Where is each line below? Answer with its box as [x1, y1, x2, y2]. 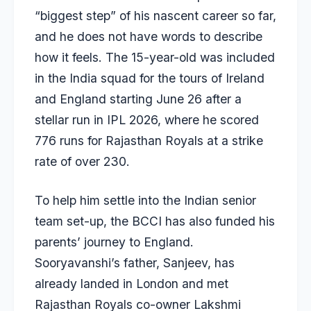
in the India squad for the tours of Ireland [35, 71, 264, 85]
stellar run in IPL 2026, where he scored [35, 112, 259, 127]
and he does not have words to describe [35, 29, 262, 44]
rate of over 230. [35, 154, 130, 169]
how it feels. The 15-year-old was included [35, 50, 275, 65]
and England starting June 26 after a [35, 92, 242, 106]
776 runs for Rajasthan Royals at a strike [35, 133, 263, 148]
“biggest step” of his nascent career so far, [35, 8, 276, 23]
